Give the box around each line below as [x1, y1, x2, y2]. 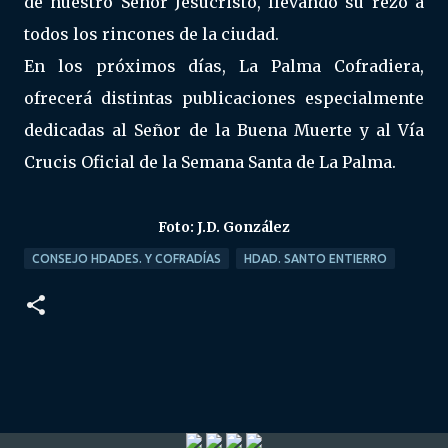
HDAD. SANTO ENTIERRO [244, 252, 387, 265]
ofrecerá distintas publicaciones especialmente [24, 88, 424, 108]
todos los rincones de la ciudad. [24, 24, 279, 44]
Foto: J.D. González [158, 219, 290, 236]
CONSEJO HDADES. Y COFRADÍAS [32, 252, 221, 265]
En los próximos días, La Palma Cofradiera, [24, 56, 424, 76]
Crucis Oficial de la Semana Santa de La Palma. [24, 152, 396, 172]
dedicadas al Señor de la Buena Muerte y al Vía [24, 120, 424, 140]
